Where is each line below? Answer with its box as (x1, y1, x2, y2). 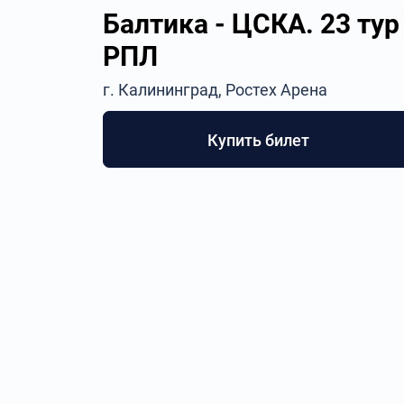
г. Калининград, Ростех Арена (103, 80, 327, 99)
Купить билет (207, 131, 310, 150)
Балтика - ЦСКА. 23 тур (103, 8, 399, 40)
